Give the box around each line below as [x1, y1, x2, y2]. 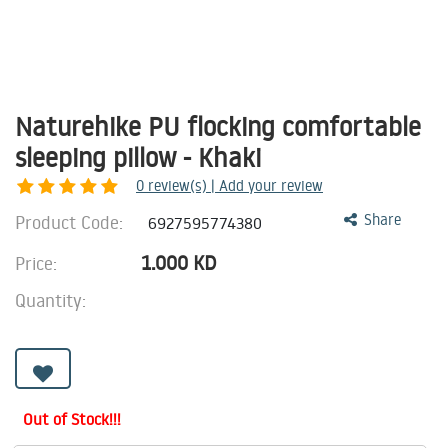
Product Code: [15, 210, 128, 234]
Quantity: [15, 288, 86, 312]
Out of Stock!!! [23, 409, 121, 429]
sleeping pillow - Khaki [15, 140, 261, 174]
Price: [15, 251, 62, 275]
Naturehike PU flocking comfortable [15, 109, 421, 143]
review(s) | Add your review [148, 176, 323, 195]
